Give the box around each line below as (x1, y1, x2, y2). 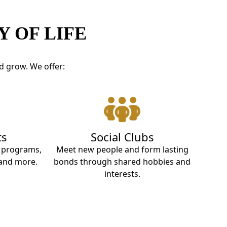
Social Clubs (90, 129, 154, 144)
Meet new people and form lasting (56, 143, 188, 155)
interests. (104, 168, 140, 179)
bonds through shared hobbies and (54, 156, 191, 167)
